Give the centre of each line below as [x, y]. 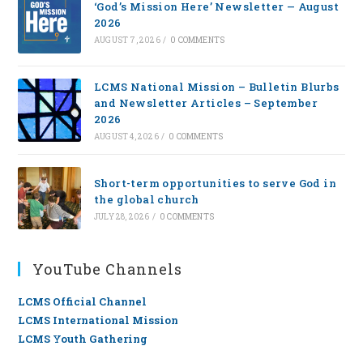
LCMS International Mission [98, 320]
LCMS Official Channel [83, 302]
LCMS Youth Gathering [83, 339]
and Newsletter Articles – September [205, 102]
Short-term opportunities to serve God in [215, 183]
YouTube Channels [108, 269]
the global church [146, 199]
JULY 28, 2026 [122, 216]
